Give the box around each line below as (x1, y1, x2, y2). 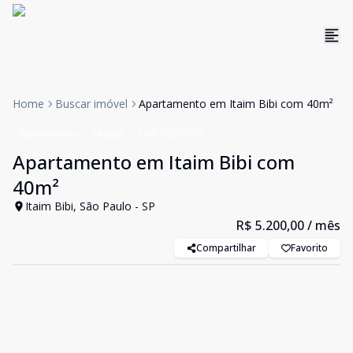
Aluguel (91, 127, 124, 140)
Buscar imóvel (55, 96, 128, 111)
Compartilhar (196, 241, 256, 255)
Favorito (291, 241, 328, 255)
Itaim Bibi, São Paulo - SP (25, 199, 155, 214)
